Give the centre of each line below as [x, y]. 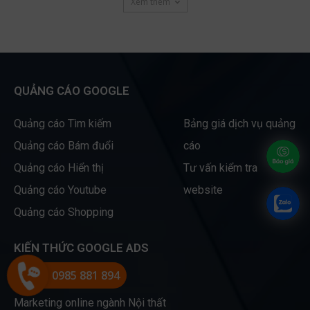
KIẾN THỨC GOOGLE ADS [81, 249]
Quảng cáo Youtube [60, 192]
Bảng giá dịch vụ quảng [239, 125]
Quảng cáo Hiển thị [59, 170]
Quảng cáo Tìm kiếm [63, 125]
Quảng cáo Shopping [64, 214]
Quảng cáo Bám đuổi [64, 147]
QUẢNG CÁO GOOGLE [72, 92]
